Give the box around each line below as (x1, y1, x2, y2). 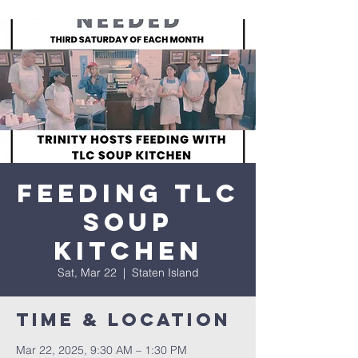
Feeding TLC (16, 177, 240, 209)
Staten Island (131, 265, 199, 280)
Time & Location (16, 308, 231, 331)
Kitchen (53, 235, 203, 267)
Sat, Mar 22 (57, 265, 117, 280)
